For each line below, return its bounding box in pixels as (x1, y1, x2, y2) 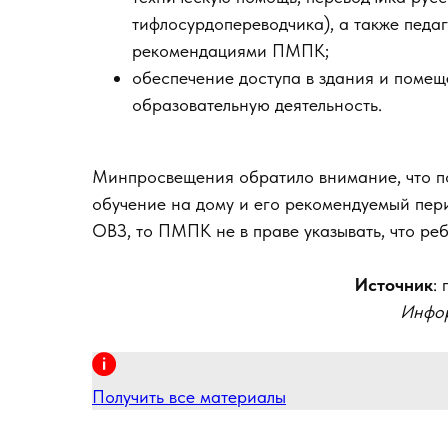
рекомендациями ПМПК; (132, 40, 329, 61)
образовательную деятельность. (132, 94, 382, 115)
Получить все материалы (92, 386, 286, 407)
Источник (355, 274, 433, 295)
